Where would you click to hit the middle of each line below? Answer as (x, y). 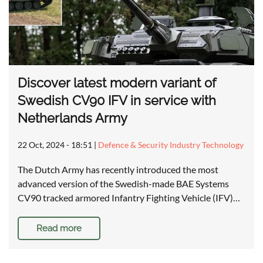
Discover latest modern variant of (117, 83)
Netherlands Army (73, 118)
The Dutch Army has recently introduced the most (118, 170)
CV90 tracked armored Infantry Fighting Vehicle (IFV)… (129, 198)
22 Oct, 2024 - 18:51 (55, 145)
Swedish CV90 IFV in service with (117, 101)
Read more (59, 229)
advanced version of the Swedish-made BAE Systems (123, 184)
